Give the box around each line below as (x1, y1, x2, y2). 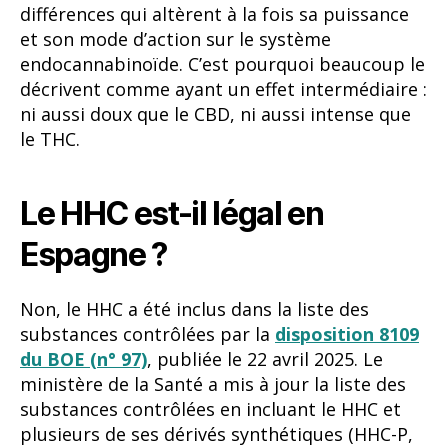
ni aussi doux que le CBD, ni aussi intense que (20, 102, 411, 127)
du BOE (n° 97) (20, 347, 147, 372)
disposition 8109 (275, 322, 419, 347)
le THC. (20, 127, 80, 152)
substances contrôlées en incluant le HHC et (20, 397, 401, 422)
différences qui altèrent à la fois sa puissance (20, 2, 409, 27)
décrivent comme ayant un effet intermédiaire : (20, 77, 427, 102)
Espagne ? (20, 234, 168, 274)
